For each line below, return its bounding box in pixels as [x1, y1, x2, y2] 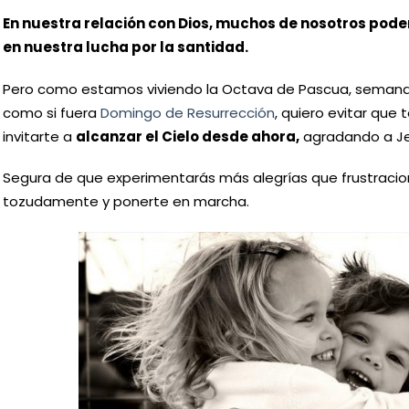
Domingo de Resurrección [100, 102, 275, 122]
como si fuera [2, 102, 100, 122]
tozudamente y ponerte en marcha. [2, 192, 249, 212]
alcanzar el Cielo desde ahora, [75, 126, 299, 146]
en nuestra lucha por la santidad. [2, 37, 248, 58]
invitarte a [2, 126, 76, 146]
